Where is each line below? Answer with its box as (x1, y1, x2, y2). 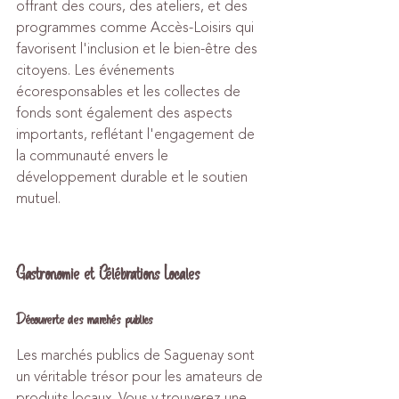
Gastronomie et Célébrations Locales (16, 261, 199, 287)
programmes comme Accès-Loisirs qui (16, 17, 257, 38)
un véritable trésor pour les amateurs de (16, 366, 266, 387)
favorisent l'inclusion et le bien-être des (16, 38, 261, 60)
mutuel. (16, 188, 61, 209)
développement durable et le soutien (16, 167, 251, 188)
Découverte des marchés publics (16, 309, 153, 330)
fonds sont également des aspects (16, 102, 236, 124)
